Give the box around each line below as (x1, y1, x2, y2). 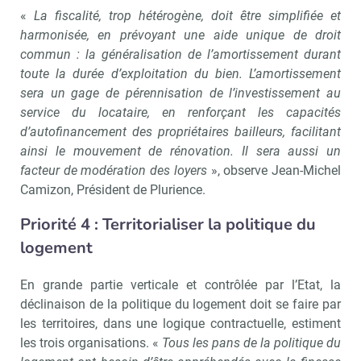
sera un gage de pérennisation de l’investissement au (20, 85, 341, 101)
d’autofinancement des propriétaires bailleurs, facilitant (20, 123, 341, 139)
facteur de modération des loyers (20, 162, 207, 178)
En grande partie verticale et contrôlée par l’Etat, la (20, 276, 341, 293)
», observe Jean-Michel (206, 162, 342, 178)
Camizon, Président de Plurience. (20, 181, 205, 197)
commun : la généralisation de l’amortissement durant (20, 46, 341, 62)
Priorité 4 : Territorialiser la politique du (20, 213, 316, 235)
